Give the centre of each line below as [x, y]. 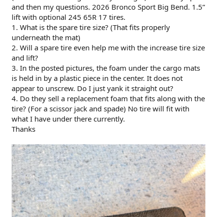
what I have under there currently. [68, 119]
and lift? [25, 58]
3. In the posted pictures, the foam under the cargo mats [106, 68]
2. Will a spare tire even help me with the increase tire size [108, 47]
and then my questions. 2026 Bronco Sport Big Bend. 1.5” [108, 7]
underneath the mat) [46, 37]
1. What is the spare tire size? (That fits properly [91, 27]
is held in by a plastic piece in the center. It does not [97, 78]
